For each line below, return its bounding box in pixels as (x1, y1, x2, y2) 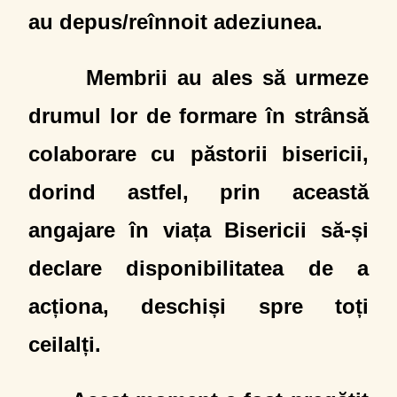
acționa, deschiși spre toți (28, 294, 369, 318)
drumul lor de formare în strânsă (28, 104, 369, 128)
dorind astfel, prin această (28, 180, 369, 204)
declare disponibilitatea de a (28, 256, 369, 280)
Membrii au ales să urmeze (28, 66, 369, 90)
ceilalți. (28, 332, 102, 356)
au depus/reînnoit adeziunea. (28, 10, 323, 34)
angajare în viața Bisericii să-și (28, 218, 369, 242)
